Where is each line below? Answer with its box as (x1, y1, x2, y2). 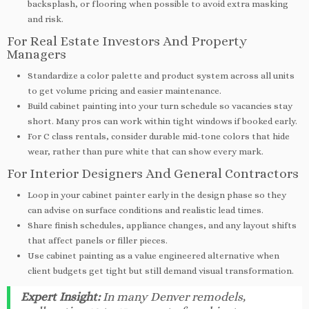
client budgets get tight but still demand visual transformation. (28, 265, 294, 276)
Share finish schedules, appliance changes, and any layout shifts (28, 219, 297, 230)
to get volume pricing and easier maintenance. (28, 85, 221, 96)
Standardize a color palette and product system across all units (28, 70, 295, 81)
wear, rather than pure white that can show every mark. (28, 146, 263, 157)
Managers (7, 46, 66, 61)
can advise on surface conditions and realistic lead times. (28, 204, 263, 215)
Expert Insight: (21, 289, 100, 303)
